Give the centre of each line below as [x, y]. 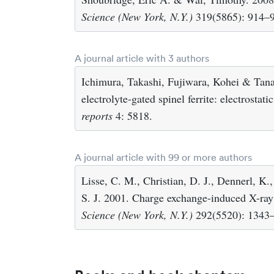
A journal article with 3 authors [142, 58]
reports [97, 116]
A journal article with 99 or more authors [163, 157]
